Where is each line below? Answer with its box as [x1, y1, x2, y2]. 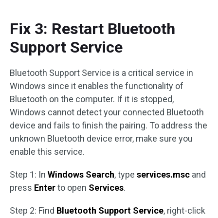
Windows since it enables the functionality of [10, 80, 183, 91]
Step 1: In [10, 169, 48, 180]
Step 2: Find [10, 205, 56, 216]
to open [57, 182, 89, 193]
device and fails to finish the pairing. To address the [10, 120, 207, 130]
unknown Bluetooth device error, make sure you [10, 133, 193, 144]
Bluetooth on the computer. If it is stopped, [10, 93, 174, 104]
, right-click [163, 205, 205, 216]
